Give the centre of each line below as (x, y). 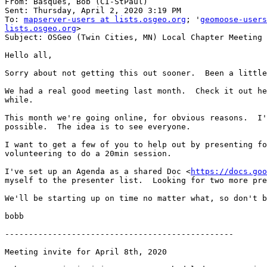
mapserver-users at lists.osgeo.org (105, 20)
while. (19, 100)
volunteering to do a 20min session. (88, 154)
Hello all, (29, 55)
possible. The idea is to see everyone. (98, 127)
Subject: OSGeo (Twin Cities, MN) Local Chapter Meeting (133, 38)
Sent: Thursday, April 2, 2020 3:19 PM (93, 11)
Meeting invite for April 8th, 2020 (86, 252)
